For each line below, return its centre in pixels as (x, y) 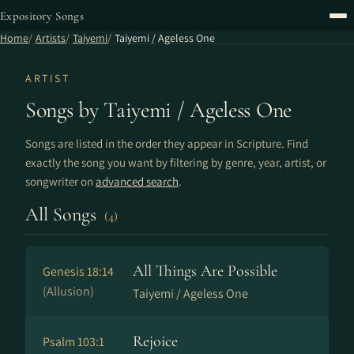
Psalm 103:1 (73, 342)
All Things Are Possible (205, 271)
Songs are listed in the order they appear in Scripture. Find (167, 143)
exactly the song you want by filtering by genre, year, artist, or (176, 162)
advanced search (137, 181)
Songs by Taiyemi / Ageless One (158, 110)
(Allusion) (68, 291)
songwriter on (60, 181)
